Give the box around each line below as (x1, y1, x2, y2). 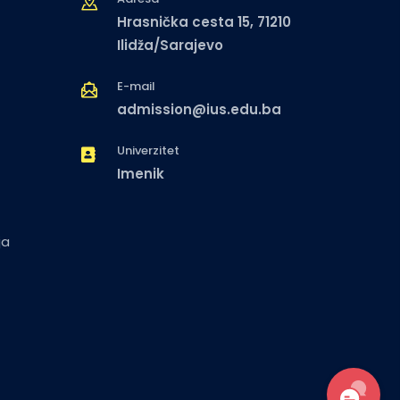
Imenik (116, 164, 164, 184)
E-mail (116, 78, 155, 96)
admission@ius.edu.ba (116, 100, 281, 120)
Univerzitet (116, 142, 179, 160)
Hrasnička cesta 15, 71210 (116, 12, 291, 32)
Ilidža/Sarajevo (116, 36, 223, 55)
